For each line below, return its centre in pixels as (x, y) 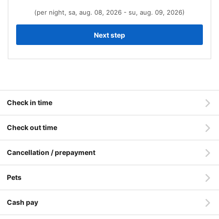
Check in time (30, 102)
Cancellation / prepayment (51, 152)
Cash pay (22, 202)
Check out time (32, 127)
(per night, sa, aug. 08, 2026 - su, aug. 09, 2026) (109, 12)
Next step (109, 35)
